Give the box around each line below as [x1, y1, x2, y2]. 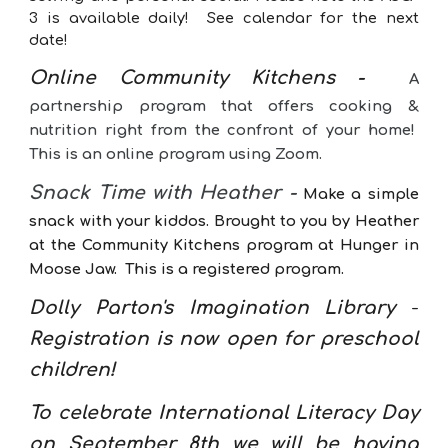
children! [29, 360, 121, 380]
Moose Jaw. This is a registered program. [29, 261, 345, 277]
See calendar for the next [189, 10, 419, 26]
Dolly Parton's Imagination [29, 298, 309, 318]
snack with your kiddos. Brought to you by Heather [29, 213, 419, 229]
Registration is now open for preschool [29, 329, 419, 349]
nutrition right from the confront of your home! [29, 122, 419, 138]
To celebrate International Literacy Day [29, 403, 419, 423]
